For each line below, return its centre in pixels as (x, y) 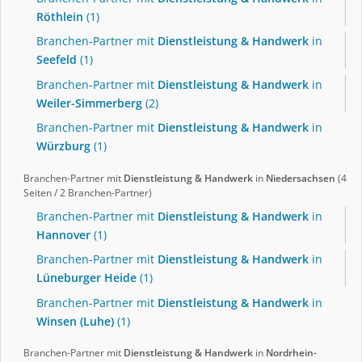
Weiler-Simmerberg (89, 103)
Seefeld (57, 60)
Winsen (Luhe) (75, 321)
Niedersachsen (301, 178)
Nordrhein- (291, 353)
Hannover (63, 235)
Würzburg (63, 145)
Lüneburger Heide (86, 278)
